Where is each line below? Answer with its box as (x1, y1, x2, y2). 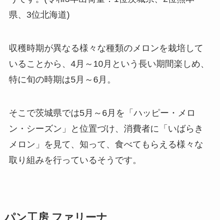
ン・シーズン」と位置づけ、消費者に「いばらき (8, 123, 203, 134)
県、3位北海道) (8, 10, 70, 20)
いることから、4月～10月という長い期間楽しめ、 (8, 58, 209, 69)
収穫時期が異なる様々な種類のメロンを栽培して (8, 43, 203, 53)
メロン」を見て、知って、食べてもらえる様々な (8, 139, 203, 149)
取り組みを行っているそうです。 (8, 155, 141, 165)
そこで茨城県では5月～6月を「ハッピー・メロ (8, 108, 195, 118)
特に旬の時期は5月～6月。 (8, 74, 116, 84)
